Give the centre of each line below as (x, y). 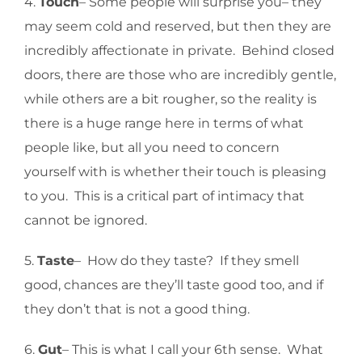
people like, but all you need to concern (152, 148)
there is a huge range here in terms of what (164, 124)
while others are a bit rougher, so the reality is (170, 99)
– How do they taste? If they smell (187, 261)
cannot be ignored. (86, 221)
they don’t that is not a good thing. (137, 309)
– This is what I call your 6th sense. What (193, 350)
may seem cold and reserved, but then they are (178, 27)
